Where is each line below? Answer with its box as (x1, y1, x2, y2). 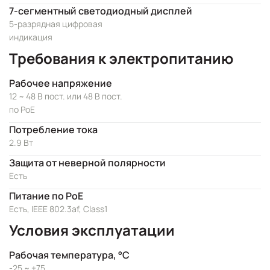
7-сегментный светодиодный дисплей (9, 4, 192, 17)
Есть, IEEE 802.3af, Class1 (9, 203, 107, 215)
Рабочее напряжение (9, 77, 112, 90)
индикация (9, 31, 52, 43)
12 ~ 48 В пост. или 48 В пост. (9, 90, 122, 102)
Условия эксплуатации (9, 220, 175, 240)
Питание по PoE (9, 189, 83, 202)
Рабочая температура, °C (9, 248, 130, 262)
